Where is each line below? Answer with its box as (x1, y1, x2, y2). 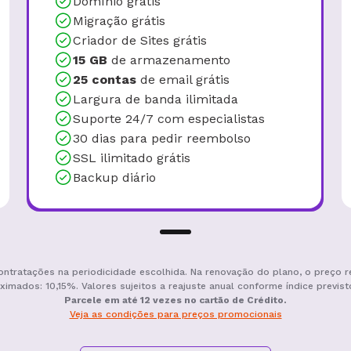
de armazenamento (111, 52, 230, 67)
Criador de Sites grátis (73, 32, 207, 48)
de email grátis (136, 71, 230, 87)
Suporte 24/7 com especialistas (73, 110, 265, 126)
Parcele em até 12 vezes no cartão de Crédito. (64, 295, 287, 306)
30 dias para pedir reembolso (73, 130, 251, 146)
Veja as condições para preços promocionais (69, 309, 282, 320)
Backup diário (73, 169, 156, 185)
